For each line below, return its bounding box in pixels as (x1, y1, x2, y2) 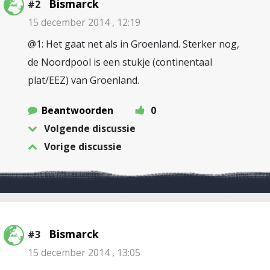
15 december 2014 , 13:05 (28, 246, 140, 259)
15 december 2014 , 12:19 (28, 16, 140, 29)
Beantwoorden (42, 104, 113, 117)
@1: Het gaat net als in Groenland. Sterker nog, (28, 37, 239, 51)
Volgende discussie (44, 122, 136, 135)
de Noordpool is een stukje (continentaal (28, 55, 212, 69)
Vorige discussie (44, 140, 122, 153)
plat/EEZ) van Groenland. (28, 74, 139, 87)
